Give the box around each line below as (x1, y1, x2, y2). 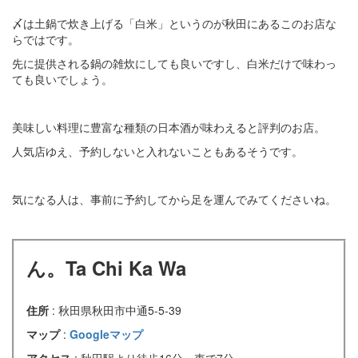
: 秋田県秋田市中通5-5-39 (52, 301, 181, 318)
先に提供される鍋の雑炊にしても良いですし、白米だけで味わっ (12, 54, 336, 71)
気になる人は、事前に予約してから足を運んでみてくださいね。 (12, 190, 336, 207)
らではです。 (12, 30, 79, 47)
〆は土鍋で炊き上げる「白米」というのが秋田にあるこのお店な (12, 14, 336, 31)
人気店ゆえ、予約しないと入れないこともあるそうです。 (12, 142, 303, 159)
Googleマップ (70, 325, 143, 342)
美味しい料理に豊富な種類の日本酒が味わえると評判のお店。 (12, 118, 325, 135)
